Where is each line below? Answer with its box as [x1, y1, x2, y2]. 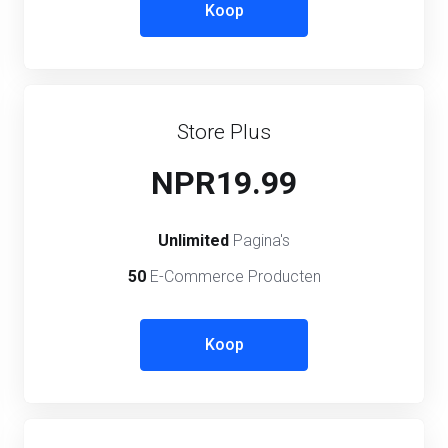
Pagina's [233, 230, 290, 250]
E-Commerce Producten [149, 266, 321, 286]
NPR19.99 [151, 163, 297, 202]
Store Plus [177, 119, 271, 144]
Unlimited [158, 230, 233, 250]
